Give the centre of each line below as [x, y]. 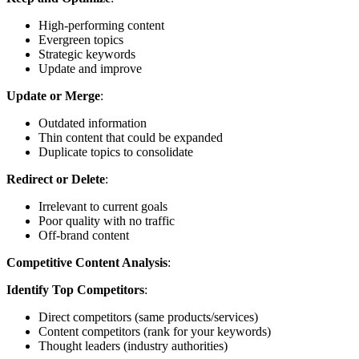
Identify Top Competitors [75, 290]
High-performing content [101, 26]
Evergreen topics [81, 40]
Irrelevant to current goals [103, 207]
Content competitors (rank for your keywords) [155, 332]
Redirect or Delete [56, 179]
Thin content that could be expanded [131, 138]
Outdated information [93, 123]
